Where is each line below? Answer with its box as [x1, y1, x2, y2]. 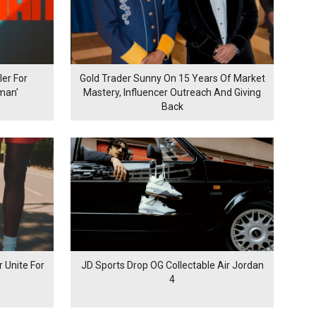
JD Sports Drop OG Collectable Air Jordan [80, 260, 264, 272]
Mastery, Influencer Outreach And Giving [83, 87, 262, 99]
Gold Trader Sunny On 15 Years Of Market [79, 73, 265, 85]
